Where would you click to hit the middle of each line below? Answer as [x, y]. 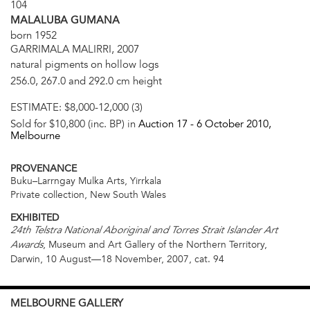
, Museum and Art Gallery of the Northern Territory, [155, 245]
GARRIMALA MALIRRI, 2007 [75, 49]
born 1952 [34, 36]
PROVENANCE [44, 169]
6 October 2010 [232, 124]
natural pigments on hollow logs [84, 65]
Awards [27, 246]
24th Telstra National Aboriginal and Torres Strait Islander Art [144, 231]
